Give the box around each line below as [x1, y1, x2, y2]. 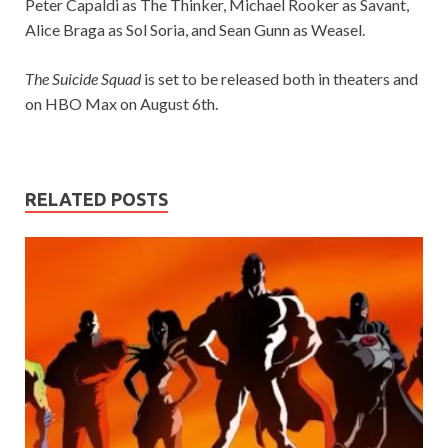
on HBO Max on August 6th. [25, 93, 218, 113]
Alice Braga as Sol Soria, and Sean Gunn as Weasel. [25, 19, 365, 39]
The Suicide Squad [25, 68, 141, 88]
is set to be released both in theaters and [141, 68, 418, 88]
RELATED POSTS [25, 188, 168, 209]
